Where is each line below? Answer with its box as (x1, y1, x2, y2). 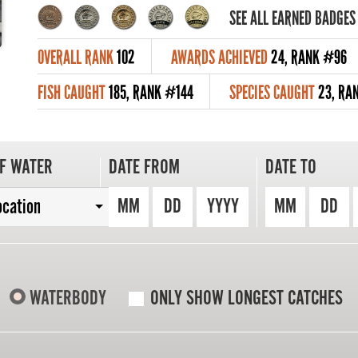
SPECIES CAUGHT (229, 81, 316, 105)
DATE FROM (109, 155, 180, 181)
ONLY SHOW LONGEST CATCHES (149, 286, 343, 312)
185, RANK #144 (109, 81, 194, 105)
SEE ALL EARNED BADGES (229, 6, 356, 30)
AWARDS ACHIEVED (171, 46, 268, 70)
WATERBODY (29, 286, 106, 312)
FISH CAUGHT (38, 81, 106, 105)
